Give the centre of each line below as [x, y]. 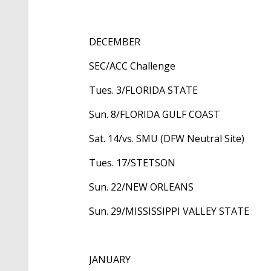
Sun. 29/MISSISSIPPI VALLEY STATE [169, 211]
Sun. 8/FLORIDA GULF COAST [155, 115]
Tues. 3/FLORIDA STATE [143, 90]
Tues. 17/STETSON [132, 163]
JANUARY [110, 260]
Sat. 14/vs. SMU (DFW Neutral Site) [167, 139]
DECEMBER [115, 42]
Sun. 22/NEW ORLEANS [141, 187]
